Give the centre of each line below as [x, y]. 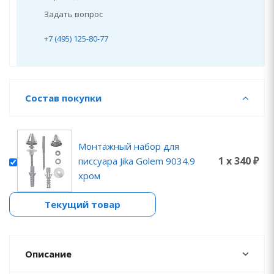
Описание [48, 254]
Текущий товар [83, 204]
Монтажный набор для [129, 146]
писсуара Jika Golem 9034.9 [137, 161]
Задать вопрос [73, 14]
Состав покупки [63, 98]
